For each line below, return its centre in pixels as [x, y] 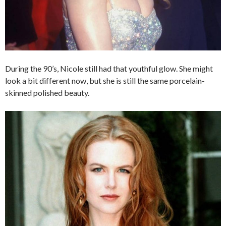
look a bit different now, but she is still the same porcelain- [105, 81]
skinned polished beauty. [47, 93]
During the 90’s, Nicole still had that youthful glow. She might [109, 69]
